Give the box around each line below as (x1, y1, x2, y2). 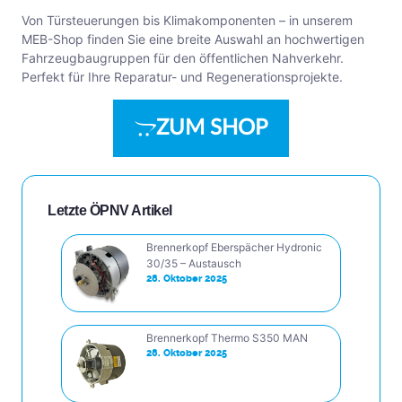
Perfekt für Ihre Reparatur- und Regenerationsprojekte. (22, 69, 343, 85)
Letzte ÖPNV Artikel (48, 202, 172, 218)
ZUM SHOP (156, 117, 267, 139)
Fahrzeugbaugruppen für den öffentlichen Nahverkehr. (22, 50, 344, 66)
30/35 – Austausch (146, 256, 241, 270)
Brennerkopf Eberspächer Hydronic (146, 240, 322, 254)
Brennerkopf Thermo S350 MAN (146, 330, 308, 345)
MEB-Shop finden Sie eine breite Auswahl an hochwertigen (22, 31, 364, 48)
